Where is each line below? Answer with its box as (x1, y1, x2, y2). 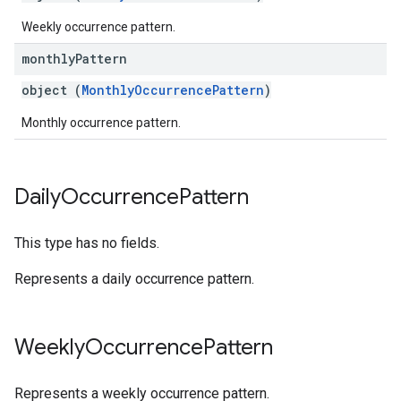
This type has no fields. (14, 235, 159, 252)
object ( (21, 81, 81, 98)
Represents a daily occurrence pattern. (14, 270, 254, 287)
